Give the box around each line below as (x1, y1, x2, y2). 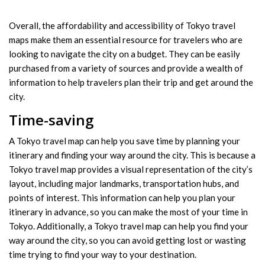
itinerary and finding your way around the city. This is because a (9, 149, 256, 160)
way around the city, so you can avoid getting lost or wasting (9, 234, 246, 245)
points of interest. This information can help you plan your (9, 192, 235, 203)
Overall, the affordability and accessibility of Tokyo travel (9, 20, 235, 31)
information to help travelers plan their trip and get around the (9, 76, 253, 88)
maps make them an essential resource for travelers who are (9, 34, 243, 45)
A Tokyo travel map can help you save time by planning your (9, 135, 240, 146)
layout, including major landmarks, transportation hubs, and (9, 177, 239, 189)
